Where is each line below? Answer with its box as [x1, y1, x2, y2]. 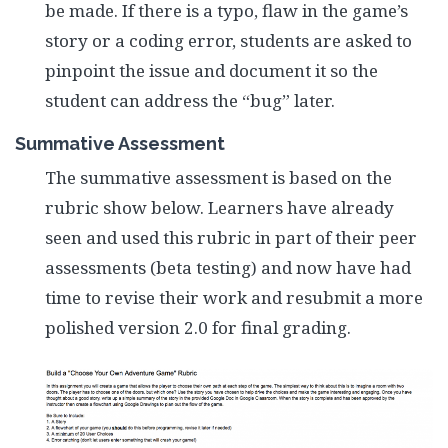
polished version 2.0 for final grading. [45, 316, 351, 339]
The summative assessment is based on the [45, 166, 392, 189]
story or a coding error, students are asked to [45, 29, 412, 52]
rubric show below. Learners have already [45, 196, 394, 219]
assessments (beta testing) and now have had [45, 256, 411, 279]
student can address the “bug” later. [45, 89, 335, 112]
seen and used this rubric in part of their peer [45, 226, 417, 249]
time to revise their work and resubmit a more [45, 286, 423, 309]
